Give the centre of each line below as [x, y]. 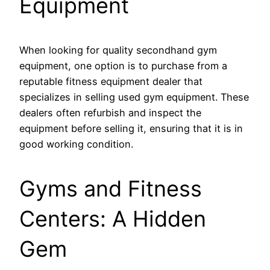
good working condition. [76, 144]
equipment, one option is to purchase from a [123, 65]
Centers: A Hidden [113, 218]
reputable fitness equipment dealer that [111, 81]
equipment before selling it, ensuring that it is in [131, 128]
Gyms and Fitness [111, 188]
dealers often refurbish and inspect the [110, 112]
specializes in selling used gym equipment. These [134, 97]
